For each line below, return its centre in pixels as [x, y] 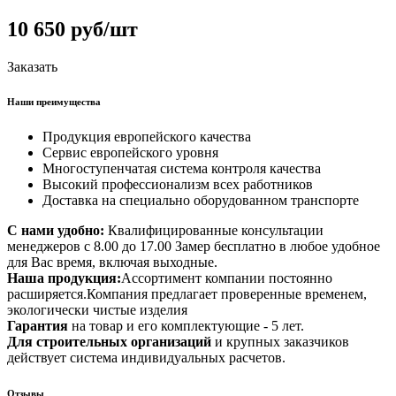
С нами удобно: [57, 231]
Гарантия [38, 326]
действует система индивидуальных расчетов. [146, 358]
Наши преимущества [54, 102]
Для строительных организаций [109, 342]
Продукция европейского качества [147, 137]
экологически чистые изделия [97, 310]
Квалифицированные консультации [216, 231]
